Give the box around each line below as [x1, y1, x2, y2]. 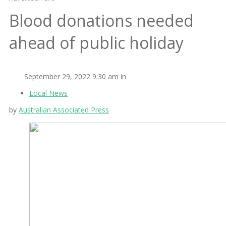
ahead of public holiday [9, 32, 184, 54]
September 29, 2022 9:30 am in [24, 71, 126, 81]
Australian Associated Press [19, 104, 109, 115]
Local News [29, 88, 68, 98]
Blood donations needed [9, 10, 194, 32]
